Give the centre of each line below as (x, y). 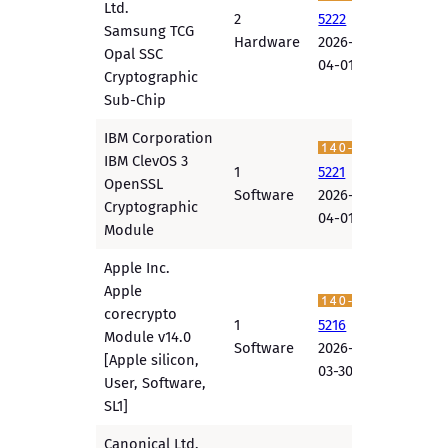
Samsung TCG (149, 31)
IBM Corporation (159, 138)
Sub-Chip (135, 100)
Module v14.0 (148, 337)
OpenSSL (134, 184)
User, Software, (155, 383)
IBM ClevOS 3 (146, 161)
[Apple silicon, (152, 360)
